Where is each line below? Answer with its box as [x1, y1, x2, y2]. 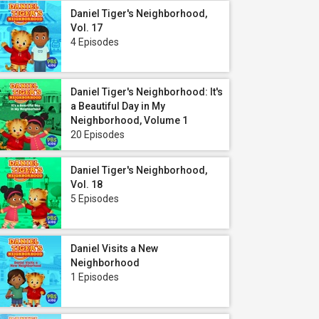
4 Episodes [70, 36, 119, 48]
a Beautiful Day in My [70, 100, 165, 112]
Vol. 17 [70, 22, 103, 33]
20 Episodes [70, 129, 125, 140]
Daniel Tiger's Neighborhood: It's [70, 86, 223, 98]
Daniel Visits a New [70, 243, 158, 254]
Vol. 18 [70, 179, 103, 190]
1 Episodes [70, 271, 119, 283]
